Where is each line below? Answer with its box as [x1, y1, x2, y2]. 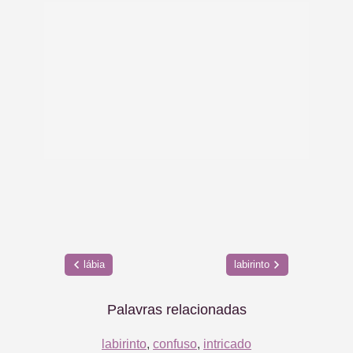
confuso [153, 337, 197, 351]
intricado [203, 337, 251, 351]
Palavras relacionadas [106, 302, 247, 318]
